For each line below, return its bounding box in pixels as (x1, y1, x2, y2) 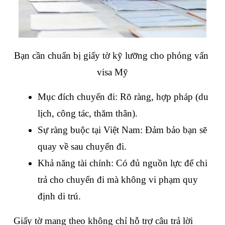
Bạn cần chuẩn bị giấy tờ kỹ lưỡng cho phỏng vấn (14, 50, 208, 61)
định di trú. (38, 191, 81, 201)
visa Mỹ (97, 67, 128, 77)
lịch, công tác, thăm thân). (38, 108, 138, 119)
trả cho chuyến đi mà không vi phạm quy (38, 174, 198, 185)
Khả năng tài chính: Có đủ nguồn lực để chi (38, 158, 207, 168)
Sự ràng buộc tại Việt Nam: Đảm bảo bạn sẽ (38, 125, 207, 135)
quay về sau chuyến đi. (38, 141, 127, 152)
